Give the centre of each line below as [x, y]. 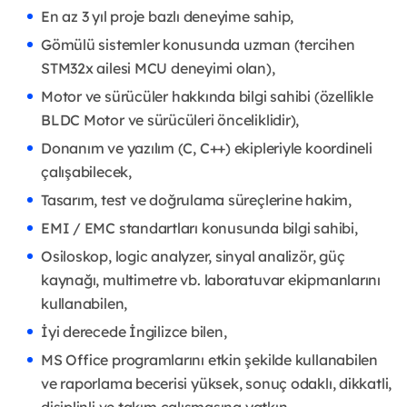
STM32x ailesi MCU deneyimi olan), [158, 69]
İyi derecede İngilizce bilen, [134, 332]
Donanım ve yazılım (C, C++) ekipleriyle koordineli [207, 149]
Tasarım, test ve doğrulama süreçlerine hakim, [196, 200]
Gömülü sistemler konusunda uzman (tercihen [198, 45]
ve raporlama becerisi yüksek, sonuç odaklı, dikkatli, [217, 384]
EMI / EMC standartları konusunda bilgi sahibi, [199, 228]
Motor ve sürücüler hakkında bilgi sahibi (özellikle [207, 97]
